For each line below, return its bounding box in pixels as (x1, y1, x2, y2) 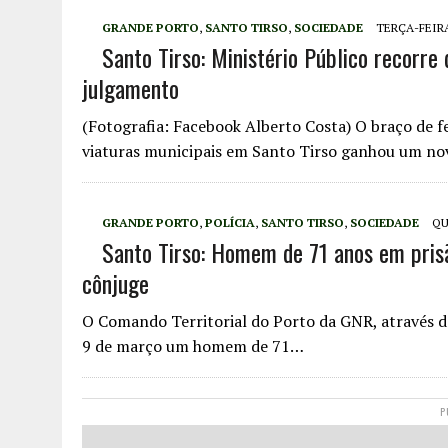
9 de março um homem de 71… (82, 335, 304, 357)
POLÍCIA (205, 215, 255, 230)
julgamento (82, 70, 179, 106)
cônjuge (82, 265, 149, 301)
